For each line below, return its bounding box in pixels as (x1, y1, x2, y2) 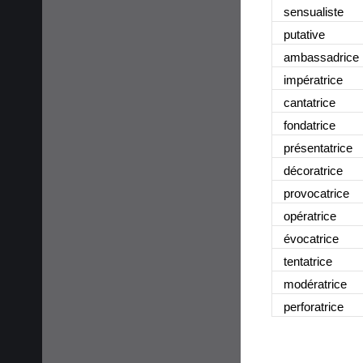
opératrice (284, 208, 336, 223)
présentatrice (284, 140, 352, 155)
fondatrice (284, 117, 335, 132)
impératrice (284, 72, 343, 87)
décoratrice (284, 163, 343, 177)
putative (284, 27, 325, 41)
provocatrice (284, 186, 349, 200)
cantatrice (284, 95, 335, 109)
